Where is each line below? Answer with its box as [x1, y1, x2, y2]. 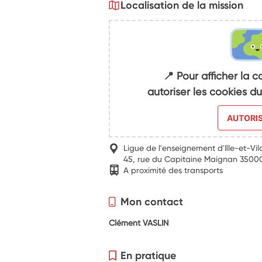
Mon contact [120, 194, 184, 208]
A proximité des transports [123, 164, 223, 175]
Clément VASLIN [109, 217, 169, 227]
